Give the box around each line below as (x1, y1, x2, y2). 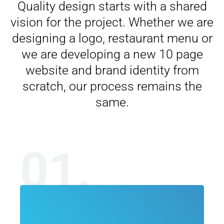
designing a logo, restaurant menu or (11, 31, 212, 45)
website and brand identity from (25, 63, 199, 77)
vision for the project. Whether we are (10, 15, 213, 29)
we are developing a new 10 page (21, 47, 203, 61)
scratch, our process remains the (22, 79, 202, 93)
